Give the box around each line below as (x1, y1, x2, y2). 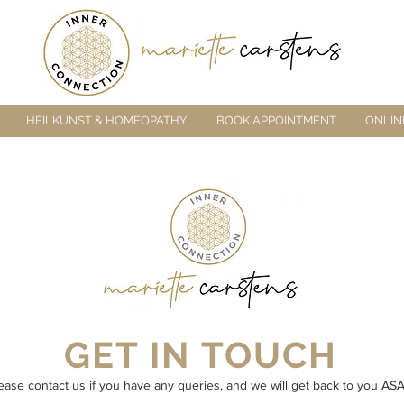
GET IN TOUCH (63, 334, 337, 376)
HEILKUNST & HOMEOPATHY (25, 114, 187, 127)
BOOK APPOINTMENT (216, 114, 336, 127)
